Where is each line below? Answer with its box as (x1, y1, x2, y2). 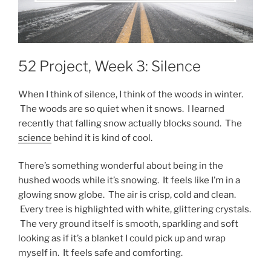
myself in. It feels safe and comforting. (18, 247, 183, 259)
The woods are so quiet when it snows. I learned (18, 103, 224, 114)
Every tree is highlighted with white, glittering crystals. (18, 204, 251, 215)
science (18, 132, 51, 143)
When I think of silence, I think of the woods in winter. (18, 88, 243, 100)
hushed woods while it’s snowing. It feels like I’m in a (18, 175, 240, 186)
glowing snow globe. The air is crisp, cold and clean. (18, 189, 236, 201)
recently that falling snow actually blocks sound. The (18, 117, 242, 129)
